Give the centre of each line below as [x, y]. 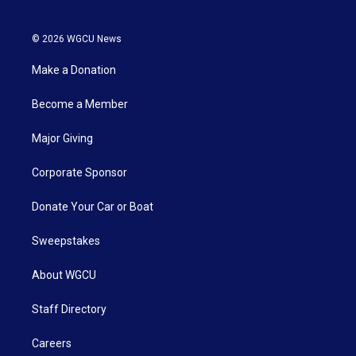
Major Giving [62, 139]
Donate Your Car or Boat [93, 207]
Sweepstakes [66, 241]
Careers [52, 344]
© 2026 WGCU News [77, 39]
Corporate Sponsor [79, 173]
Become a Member [80, 104]
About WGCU [64, 275]
